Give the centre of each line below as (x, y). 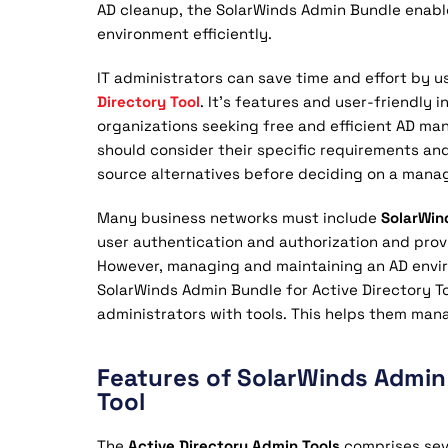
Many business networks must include (239, 217)
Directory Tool (148, 101)
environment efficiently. (184, 33)
